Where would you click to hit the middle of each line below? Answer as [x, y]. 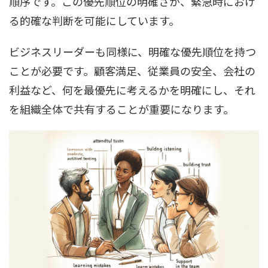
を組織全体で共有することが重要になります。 [121, 109]
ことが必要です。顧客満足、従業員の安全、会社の [132, 70]
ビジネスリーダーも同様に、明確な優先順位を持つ [133, 51]
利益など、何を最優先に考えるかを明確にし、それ [132, 89]
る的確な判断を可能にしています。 [94, 20]
